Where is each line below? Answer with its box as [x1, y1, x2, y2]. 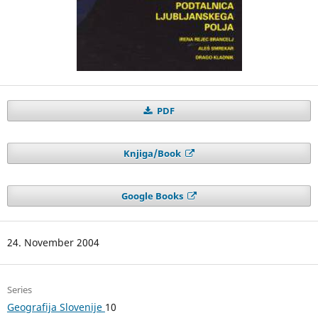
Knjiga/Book [123, 147, 183, 160]
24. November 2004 [6, 236, 99, 250]
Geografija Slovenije [6, 300, 105, 314]
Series [6, 283, 32, 297]
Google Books [121, 190, 185, 203]
